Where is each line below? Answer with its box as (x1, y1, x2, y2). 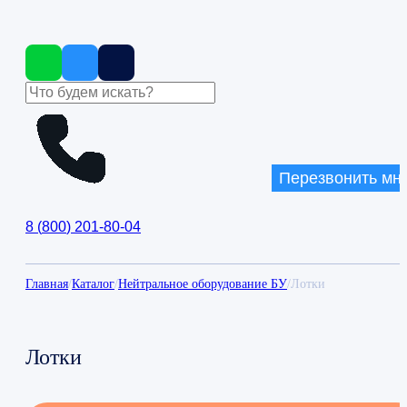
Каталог (72, 277, 114, 291)
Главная (25, 277, 68, 291)
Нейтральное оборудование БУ (118, 277, 287, 291)
